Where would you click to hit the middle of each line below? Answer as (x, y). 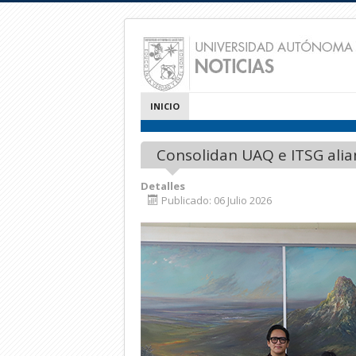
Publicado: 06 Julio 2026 (217, 200)
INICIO (165, 106)
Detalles (163, 186)
